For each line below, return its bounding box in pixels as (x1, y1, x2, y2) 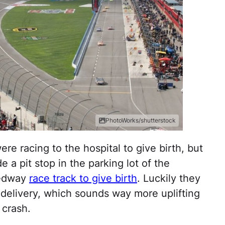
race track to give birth (29, 172, 137, 185)
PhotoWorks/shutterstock (105, 117, 176, 125)
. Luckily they (137, 172, 200, 185)
